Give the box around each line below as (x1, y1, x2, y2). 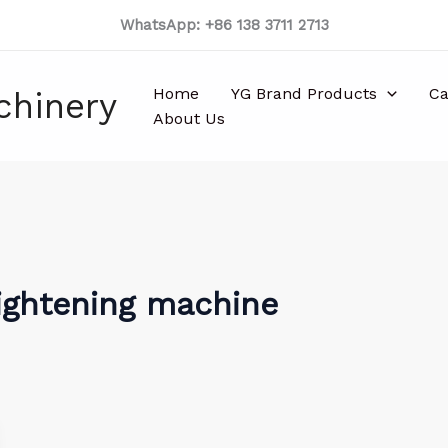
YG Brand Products (231, 84, 377, 103)
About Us (153, 109, 225, 128)
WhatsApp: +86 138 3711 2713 (119, 16, 329, 34)
